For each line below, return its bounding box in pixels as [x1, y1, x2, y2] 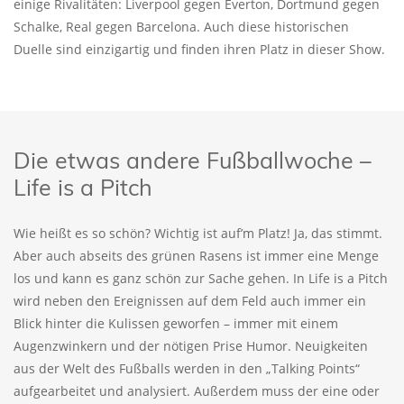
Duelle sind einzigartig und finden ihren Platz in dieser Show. [14, 41, 385, 58]
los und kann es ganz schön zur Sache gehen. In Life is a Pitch [14, 270, 388, 287]
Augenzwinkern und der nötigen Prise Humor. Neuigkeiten [14, 337, 368, 354]
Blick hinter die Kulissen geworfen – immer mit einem [14, 315, 338, 332]
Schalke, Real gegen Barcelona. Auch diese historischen [14, 18, 349, 35]
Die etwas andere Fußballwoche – [14, 146, 372, 174]
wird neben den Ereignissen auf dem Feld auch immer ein [14, 292, 366, 309]
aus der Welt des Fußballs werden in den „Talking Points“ [14, 360, 360, 377]
